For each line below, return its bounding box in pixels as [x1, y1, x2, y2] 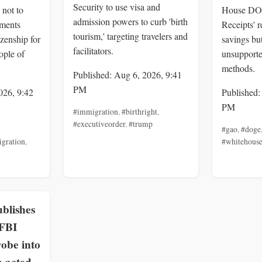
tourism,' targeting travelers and [73, 29, 188, 42]
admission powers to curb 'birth [73, 15, 188, 27]
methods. [222, 61, 255, 74]
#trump [129, 118, 153, 129]
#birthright [122, 106, 157, 117]
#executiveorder [73, 118, 125, 129]
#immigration [73, 106, 118, 117]
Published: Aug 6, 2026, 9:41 [73, 68, 182, 81]
